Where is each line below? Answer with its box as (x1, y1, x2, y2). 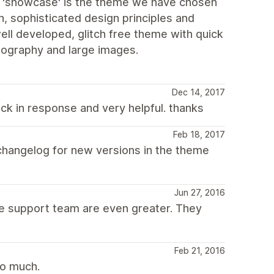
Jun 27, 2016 (174, 187, 225, 198)
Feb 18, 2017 (173, 129, 225, 139)
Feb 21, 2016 (174, 245, 225, 256)
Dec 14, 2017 (172, 87, 225, 97)
